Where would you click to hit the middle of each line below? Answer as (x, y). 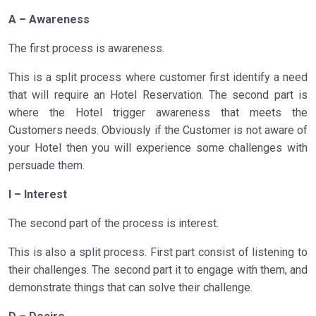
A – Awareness (49, 19)
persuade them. (47, 165)
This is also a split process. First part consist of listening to (158, 252)
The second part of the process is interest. (114, 223)
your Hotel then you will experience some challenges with (158, 148)
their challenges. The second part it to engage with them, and (158, 270)
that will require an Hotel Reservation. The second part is (158, 95)
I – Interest (38, 194)
